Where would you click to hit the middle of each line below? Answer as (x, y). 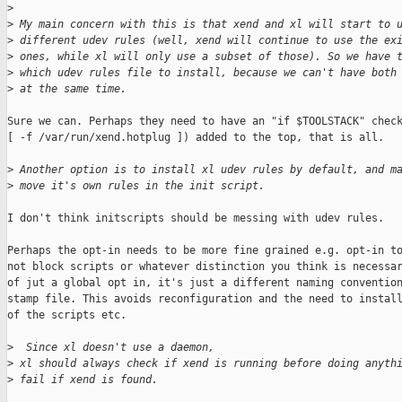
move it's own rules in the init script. (139, 186)
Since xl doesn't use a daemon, (114, 348)
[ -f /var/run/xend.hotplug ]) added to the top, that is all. (196, 138)
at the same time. (70, 89)
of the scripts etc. (67, 315)
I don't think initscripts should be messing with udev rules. (196, 218)
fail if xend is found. (86, 380)
